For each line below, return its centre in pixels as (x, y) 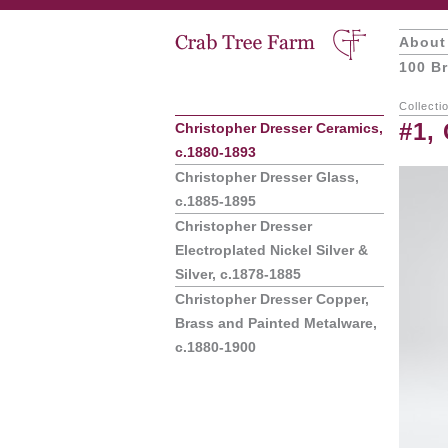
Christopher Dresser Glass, (267, 177)
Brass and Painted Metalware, (276, 323)
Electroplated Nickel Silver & (271, 250)
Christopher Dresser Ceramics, (279, 128)
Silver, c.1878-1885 (238, 274)
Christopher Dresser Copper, (272, 299)
